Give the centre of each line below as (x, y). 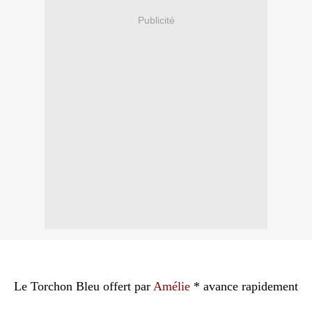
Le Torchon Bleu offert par (82, 287)
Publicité (156, 20)
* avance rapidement (246, 287)
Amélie (173, 287)
